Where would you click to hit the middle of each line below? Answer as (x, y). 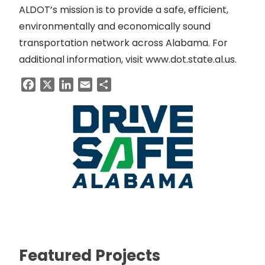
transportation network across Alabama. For (123, 43)
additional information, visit (82, 59)
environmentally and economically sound (115, 26)
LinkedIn (92, 84)
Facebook (59, 84)
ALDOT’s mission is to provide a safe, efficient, (124, 9)
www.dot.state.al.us (190, 59)
